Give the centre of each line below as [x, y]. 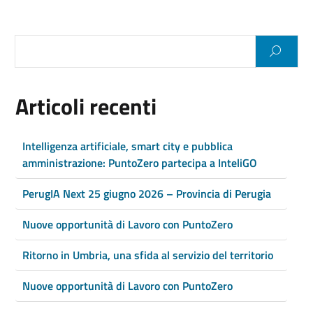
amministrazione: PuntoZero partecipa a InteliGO [140, 163]
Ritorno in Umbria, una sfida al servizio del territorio [148, 255]
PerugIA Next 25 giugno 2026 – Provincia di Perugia [147, 194]
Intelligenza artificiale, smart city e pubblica [128, 146]
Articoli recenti [86, 106]
